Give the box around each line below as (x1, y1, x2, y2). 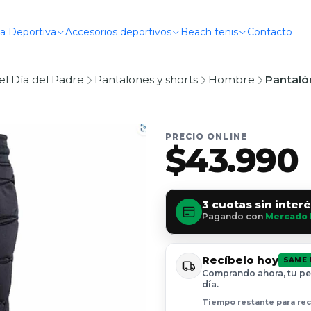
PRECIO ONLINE (165, 131, 247, 142)
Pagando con (201, 210, 265, 221)
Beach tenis (180, 26, 239, 38)
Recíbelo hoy (201, 253, 278, 267)
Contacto (247, 26, 293, 38)
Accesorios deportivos (65, 26, 172, 38)
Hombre (208, 72, 255, 86)
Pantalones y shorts (94, 72, 198, 86)
